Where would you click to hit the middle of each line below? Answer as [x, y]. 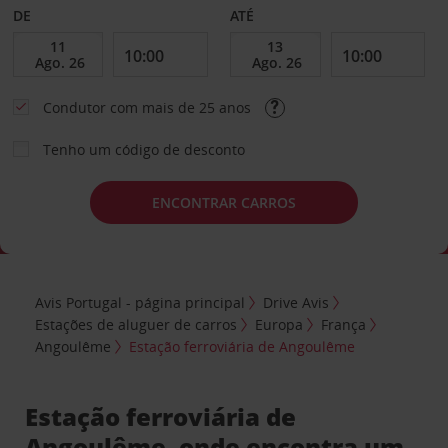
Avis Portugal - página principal [140, 302]
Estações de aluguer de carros [136, 324]
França [344, 324]
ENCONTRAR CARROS [224, 202]
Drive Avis [296, 302]
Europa [279, 324]
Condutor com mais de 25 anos [148, 107]
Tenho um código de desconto [143, 149]
